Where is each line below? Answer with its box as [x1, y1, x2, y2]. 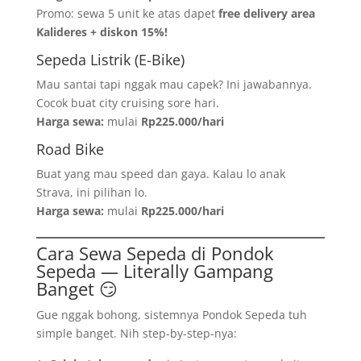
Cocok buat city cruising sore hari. [35, 95, 219, 110]
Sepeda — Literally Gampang [35, 259, 273, 283]
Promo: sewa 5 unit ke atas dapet [35, 6, 218, 21]
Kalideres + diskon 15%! [35, 24, 168, 39]
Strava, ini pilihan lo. [35, 185, 147, 200]
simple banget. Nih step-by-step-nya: [35, 326, 237, 341]
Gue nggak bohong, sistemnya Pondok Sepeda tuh [35, 307, 307, 322]
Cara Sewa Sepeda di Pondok [35, 241, 274, 265]
